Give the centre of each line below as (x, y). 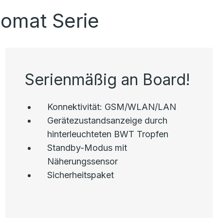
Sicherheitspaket (80, 175)
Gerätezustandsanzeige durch (107, 120)
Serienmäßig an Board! (107, 80)
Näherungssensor (82, 161)
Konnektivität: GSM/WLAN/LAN (111, 107)
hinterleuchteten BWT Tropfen (108, 134)
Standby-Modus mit (87, 148)
